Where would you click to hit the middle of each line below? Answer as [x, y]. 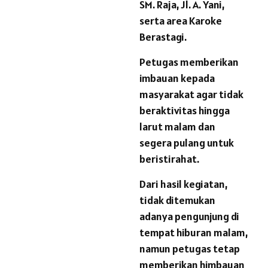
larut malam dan [177, 127]
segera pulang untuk [187, 143]
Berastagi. [163, 37]
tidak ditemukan [177, 200]
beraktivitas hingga [185, 111]
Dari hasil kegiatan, [183, 184]
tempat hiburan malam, [194, 233]
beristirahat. [169, 159]
